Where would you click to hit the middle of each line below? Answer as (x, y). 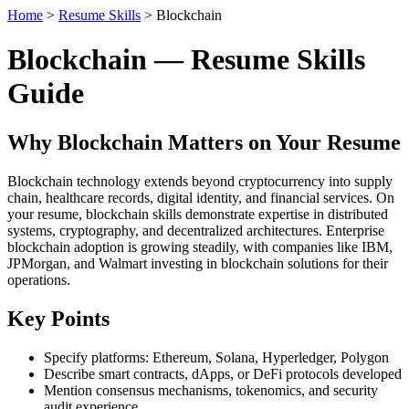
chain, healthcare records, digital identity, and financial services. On (201, 197)
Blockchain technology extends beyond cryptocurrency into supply (200, 181)
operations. (39, 279)
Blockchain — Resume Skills (186, 60)
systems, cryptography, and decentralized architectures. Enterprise (196, 230)
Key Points (58, 318)
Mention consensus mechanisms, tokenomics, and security (211, 390)
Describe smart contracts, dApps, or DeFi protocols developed (223, 373)
